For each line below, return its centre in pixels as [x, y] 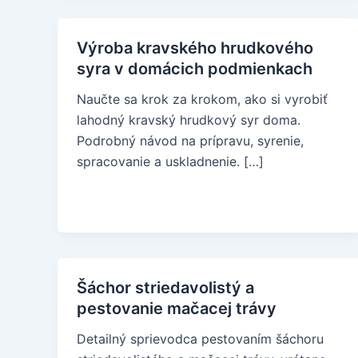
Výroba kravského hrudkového [195, 48]
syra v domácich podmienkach [195, 69]
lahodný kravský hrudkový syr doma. [189, 120]
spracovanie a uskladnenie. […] [170, 161]
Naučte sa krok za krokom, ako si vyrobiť [202, 99]
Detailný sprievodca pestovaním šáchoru [200, 339]
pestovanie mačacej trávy [177, 308]
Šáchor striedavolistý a [165, 288]
